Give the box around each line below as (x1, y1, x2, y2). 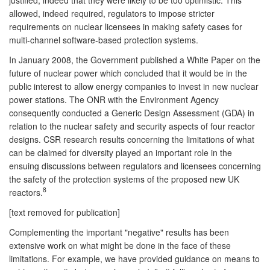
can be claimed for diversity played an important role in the (9, 146, 232, 159)
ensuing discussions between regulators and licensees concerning (9, 159, 261, 172)
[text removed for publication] (9, 206, 120, 218)
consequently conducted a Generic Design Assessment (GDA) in (9, 106, 254, 119)
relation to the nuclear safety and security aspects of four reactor (9, 119, 255, 132)
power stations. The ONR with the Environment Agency (9, 93, 219, 105)
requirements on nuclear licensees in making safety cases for (9, 20, 242, 33)
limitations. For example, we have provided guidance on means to (9, 252, 260, 265)
